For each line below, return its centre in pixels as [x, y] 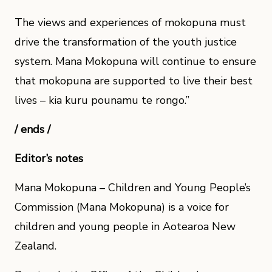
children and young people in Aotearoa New [125, 226]
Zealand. [36, 246]
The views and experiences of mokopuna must [130, 22]
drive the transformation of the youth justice [126, 42]
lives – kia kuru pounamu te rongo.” [102, 100]
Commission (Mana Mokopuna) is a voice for [122, 207]
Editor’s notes [49, 158]
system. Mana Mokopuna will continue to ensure [135, 61]
